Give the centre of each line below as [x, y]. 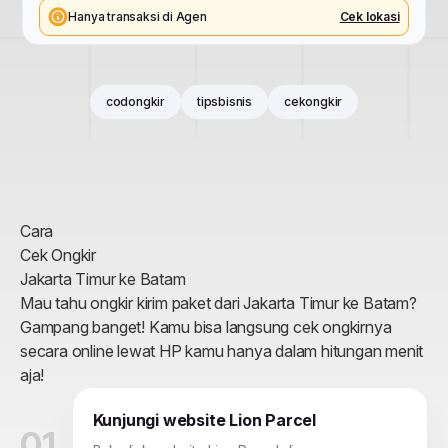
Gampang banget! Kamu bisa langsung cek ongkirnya [206, 326]
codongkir [135, 101]
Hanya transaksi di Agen [137, 17]
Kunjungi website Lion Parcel [204, 419]
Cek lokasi [369, 17]
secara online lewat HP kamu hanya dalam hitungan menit [222, 350]
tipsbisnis [224, 101]
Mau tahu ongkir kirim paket [117, 302]
